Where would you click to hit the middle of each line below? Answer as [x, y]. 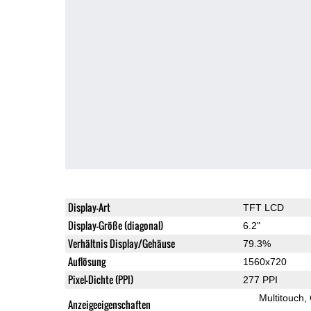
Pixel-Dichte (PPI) [100, 279]
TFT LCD [263, 207]
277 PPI [260, 279]
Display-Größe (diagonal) [115, 225]
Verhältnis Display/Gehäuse [121, 243]
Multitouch [281, 297]
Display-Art [89, 207]
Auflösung [86, 261]
